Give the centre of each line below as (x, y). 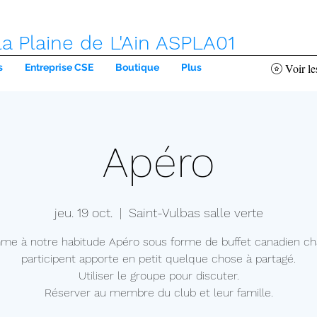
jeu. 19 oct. (83, 213)
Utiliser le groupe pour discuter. (158, 276)
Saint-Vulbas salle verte (196, 213)
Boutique (137, 67)
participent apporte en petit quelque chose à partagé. (158, 259)
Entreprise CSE (59, 67)
